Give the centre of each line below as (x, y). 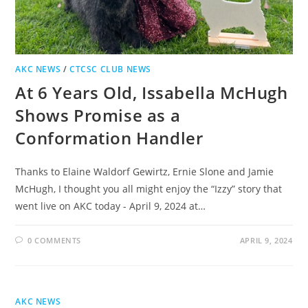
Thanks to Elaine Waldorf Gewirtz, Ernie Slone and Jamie (145, 171)
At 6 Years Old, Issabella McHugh (152, 92)
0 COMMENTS (55, 240)
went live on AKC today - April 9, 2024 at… (111, 206)
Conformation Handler (109, 137)
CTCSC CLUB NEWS (111, 69)
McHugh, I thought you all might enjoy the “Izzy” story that (149, 188)
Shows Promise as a (98, 115)
